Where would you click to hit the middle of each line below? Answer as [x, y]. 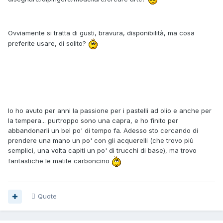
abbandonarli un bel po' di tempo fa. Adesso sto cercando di [103, 130]
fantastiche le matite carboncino [60, 161]
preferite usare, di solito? [48, 43]
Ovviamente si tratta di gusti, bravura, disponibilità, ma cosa [101, 33]
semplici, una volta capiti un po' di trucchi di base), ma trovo [102, 150]
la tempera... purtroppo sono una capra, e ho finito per [93, 120]
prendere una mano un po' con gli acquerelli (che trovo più [101, 140]
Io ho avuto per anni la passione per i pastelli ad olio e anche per [110, 110]
